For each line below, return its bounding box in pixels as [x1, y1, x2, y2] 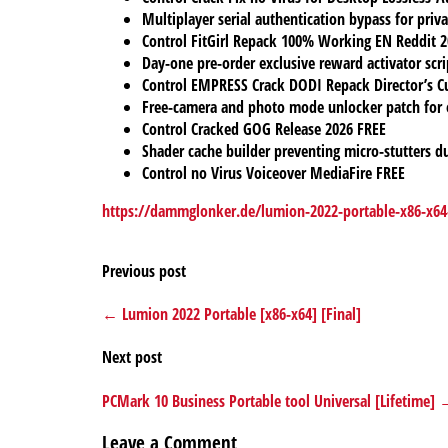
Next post [102, 346, 162, 369]
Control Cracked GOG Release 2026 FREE [142, 118, 386, 141]
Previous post [102, 259, 186, 282]
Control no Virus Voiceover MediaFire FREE [142, 162, 405, 185]
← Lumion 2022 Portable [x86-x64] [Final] [102, 302, 361, 325]
